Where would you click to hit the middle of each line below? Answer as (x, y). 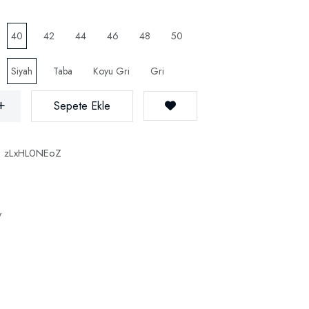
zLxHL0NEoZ (32, 153)
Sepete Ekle (82, 106)
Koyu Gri (112, 71)
